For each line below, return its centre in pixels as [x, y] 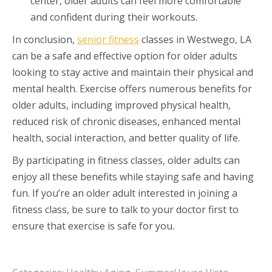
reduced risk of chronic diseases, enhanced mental [126, 121]
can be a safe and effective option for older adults [125, 56]
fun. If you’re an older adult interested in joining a [125, 193]
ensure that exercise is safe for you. [93, 226]
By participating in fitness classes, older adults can [126, 160]
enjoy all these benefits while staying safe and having [133, 176]
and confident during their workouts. [114, 17]
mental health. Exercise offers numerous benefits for [132, 88]
